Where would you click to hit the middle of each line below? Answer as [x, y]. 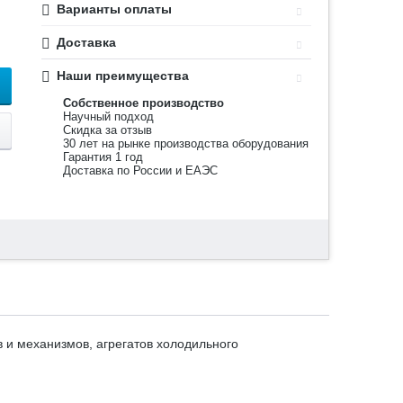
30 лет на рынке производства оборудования [186, 143]
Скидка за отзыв [108, 130]
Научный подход [109, 116]
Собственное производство [144, 103]
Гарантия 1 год [103, 157]
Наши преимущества [123, 75]
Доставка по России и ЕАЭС [141, 170]
